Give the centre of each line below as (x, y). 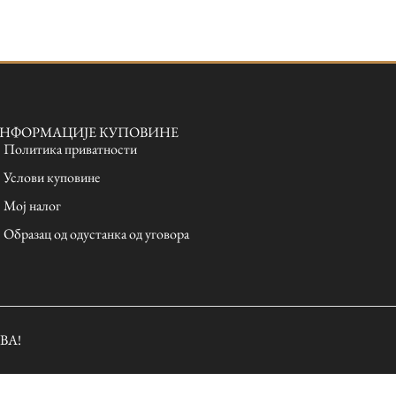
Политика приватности (70, 149)
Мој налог (32, 206)
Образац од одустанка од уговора (96, 234)
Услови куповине (51, 178)
